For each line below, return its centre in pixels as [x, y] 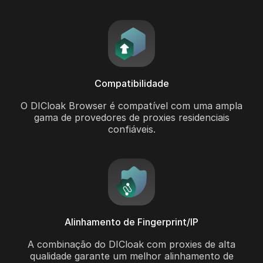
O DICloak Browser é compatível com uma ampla [131, 106]
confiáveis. [131, 129]
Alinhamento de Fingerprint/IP [131, 222]
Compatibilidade [131, 84]
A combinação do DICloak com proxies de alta [131, 245]
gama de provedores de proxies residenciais [131, 118]
